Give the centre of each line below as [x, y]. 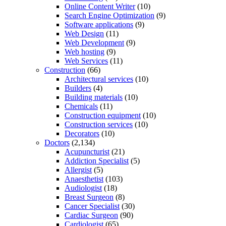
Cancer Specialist [92, 206]
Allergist [78, 169]
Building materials [94, 97]
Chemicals [81, 106]
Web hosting [84, 51]
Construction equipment [103, 115]
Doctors [57, 142]
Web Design [84, 33]
